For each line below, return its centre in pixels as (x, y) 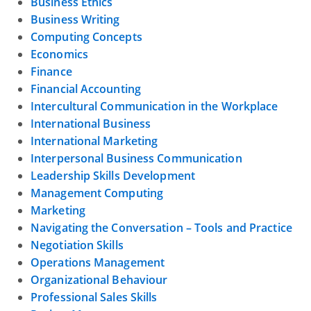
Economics (59, 54)
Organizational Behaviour (99, 280)
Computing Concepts (86, 37)
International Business (91, 124)
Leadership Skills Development (113, 176)
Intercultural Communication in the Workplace (154, 107)
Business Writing (75, 20)
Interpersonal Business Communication (136, 159)
